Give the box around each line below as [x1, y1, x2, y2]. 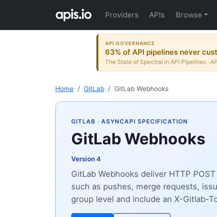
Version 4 [71, 155, 101, 163]
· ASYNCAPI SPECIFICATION [95, 118, 188, 125]
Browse [175, 10, 202, 19]
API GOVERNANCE [105, 40, 155, 46]
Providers [105, 10, 139, 19]
